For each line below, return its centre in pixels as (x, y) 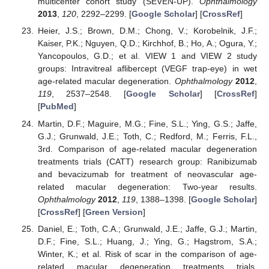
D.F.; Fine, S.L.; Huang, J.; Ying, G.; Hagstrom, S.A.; (147, 241)
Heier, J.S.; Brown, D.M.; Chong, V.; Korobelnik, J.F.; (147, 31)
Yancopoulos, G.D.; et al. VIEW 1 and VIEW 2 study (147, 56)
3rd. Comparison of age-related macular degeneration (147, 149)
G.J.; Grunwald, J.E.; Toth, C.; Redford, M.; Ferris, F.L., (147, 136)
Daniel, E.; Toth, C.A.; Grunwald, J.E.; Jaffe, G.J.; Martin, (147, 228)
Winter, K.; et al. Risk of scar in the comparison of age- (147, 254)
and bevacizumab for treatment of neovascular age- (147, 174)
